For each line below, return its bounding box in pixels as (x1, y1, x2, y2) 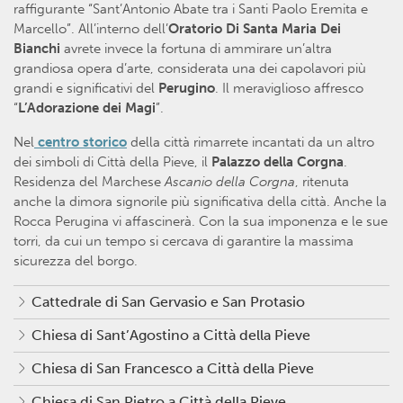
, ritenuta (295, 174, 349, 191)
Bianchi (13, 40, 60, 58)
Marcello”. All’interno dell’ (13, 21, 168, 38)
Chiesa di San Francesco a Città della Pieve (31, 360, 314, 378)
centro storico (34, 134, 127, 151)
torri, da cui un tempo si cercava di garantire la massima (13, 233, 354, 250)
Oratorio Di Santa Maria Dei (168, 21, 341, 38)
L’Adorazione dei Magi (18, 100, 156, 117)
